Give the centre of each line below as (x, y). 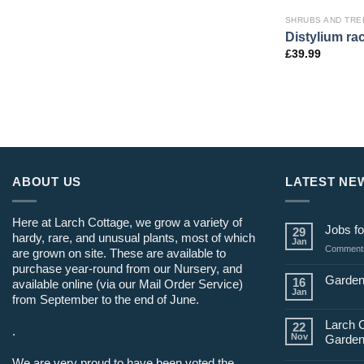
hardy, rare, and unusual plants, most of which (134, 238)
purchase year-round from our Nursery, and (127, 269)
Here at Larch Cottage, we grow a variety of (127, 223)
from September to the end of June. (106, 300)
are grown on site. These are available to (119, 253)
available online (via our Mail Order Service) (128, 284)
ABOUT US (47, 182)
